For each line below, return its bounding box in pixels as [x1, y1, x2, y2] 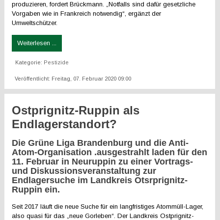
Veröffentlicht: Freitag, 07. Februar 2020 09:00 [15, 76, 132, 82]
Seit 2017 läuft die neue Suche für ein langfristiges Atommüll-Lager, [12, 203, 204, 210]
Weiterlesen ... [17, 39, 57, 47]
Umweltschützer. [12, 19, 58, 27]
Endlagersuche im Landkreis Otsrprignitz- [12, 175, 188, 185]
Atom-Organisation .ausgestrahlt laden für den [12, 147, 208, 157]
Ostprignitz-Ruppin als [12, 104, 140, 117]
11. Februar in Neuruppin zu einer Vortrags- [12, 157, 193, 166]
